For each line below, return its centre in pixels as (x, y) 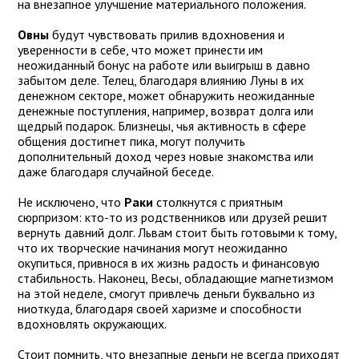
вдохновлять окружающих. (92, 324)
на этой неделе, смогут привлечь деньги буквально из (166, 294)
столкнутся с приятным (218, 202)
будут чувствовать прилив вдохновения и (167, 35)
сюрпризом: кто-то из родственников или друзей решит (173, 218)
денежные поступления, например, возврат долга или (165, 111)
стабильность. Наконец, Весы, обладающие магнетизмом (175, 278)
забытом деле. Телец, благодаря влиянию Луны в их (161, 81)
